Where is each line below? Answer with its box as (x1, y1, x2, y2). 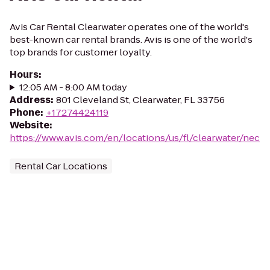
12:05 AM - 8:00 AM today (19, 81, 127, 93)
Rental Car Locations (14, 160, 107, 172)
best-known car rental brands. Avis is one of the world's (10, 33, 253, 46)
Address (10, 93, 51, 106)
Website (10, 119, 49, 131)
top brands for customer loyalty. (10, 46, 152, 58)
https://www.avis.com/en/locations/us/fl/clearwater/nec (10, 131, 260, 144)
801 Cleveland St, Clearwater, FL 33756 (56, 93, 225, 106)
